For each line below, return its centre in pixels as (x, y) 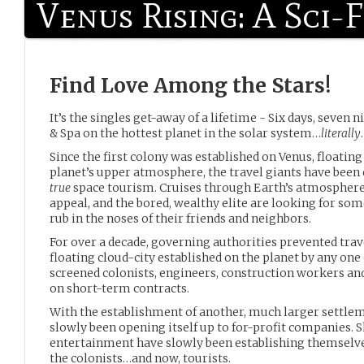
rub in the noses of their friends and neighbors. (180, 219)
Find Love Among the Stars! (190, 86)
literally (341, 133)
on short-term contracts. (119, 288)
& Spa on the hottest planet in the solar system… (185, 133)
